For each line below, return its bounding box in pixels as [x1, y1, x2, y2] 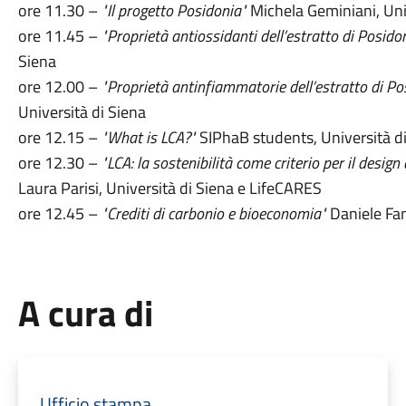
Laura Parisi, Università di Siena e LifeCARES [17, 176, 322, 200]
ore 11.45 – [17, 24, 101, 48]
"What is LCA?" [97, 125, 196, 150]
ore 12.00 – [17, 74, 101, 99]
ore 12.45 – [17, 201, 98, 226]
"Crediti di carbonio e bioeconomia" [97, 201, 326, 226]
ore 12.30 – [17, 150, 101, 175]
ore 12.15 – [17, 125, 98, 150]
